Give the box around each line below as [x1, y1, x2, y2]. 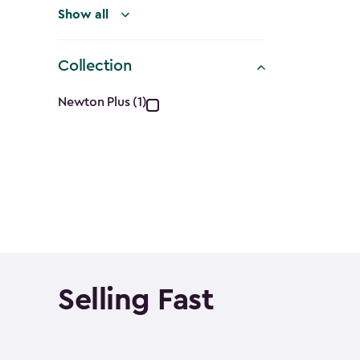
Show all [58, 8, 108, 21]
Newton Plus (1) [58, 96, 147, 108]
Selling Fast [58, 285, 214, 315]
